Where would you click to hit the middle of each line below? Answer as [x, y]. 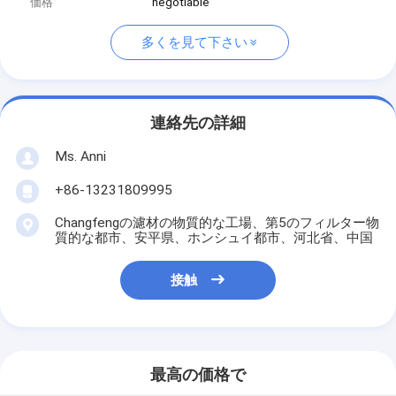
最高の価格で [198, 375]
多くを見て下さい [194, 43]
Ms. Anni [80, 156]
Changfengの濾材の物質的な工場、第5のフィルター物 [217, 222]
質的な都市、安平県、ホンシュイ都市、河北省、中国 [213, 237]
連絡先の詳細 [198, 123]
